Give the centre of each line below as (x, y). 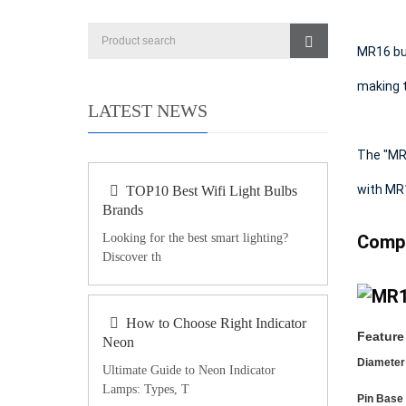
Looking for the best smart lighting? (195, 238)
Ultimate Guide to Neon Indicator (189, 370)
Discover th (132, 257)
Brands (123, 210)
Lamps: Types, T (146, 389)
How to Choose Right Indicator (216, 323)
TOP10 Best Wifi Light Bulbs (212, 191)
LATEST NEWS (148, 111)
